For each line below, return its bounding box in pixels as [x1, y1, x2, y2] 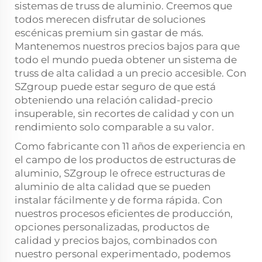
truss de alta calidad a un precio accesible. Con [15, 67, 246, 79]
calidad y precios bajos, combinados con [15, 234, 217, 246]
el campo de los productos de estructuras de [15, 153, 236, 166]
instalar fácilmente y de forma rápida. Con [15, 194, 222, 206]
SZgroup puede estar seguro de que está [15, 80, 216, 92]
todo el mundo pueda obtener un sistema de [15, 53, 237, 65]
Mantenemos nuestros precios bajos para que [15, 40, 240, 52]
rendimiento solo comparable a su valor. [15, 120, 214, 133]
